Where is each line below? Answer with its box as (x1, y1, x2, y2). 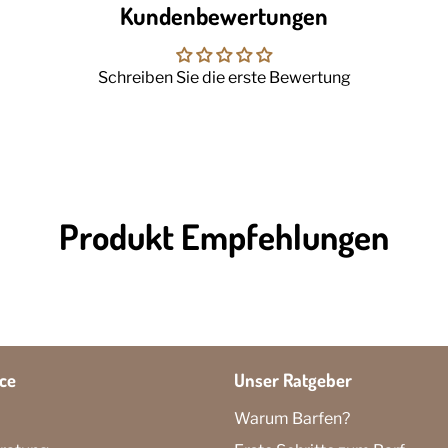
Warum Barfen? (234, 409, 350, 428)
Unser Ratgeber (234, 368, 352, 391)
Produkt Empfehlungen (59, 214, 389, 258)
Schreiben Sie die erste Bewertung (97, 68, 351, 87)
